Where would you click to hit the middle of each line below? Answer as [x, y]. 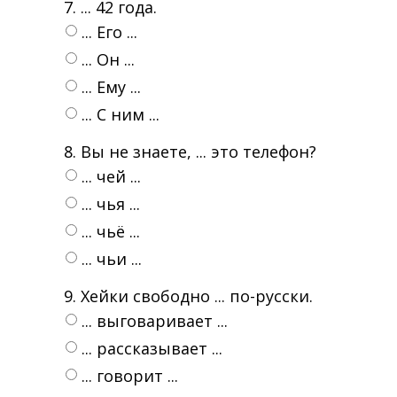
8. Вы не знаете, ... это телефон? [190, 152]
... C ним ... [121, 114]
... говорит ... [130, 376]
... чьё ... [111, 231]
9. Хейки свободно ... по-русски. [188, 296]
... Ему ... [111, 87]
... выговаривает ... [155, 321]
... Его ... [109, 32]
